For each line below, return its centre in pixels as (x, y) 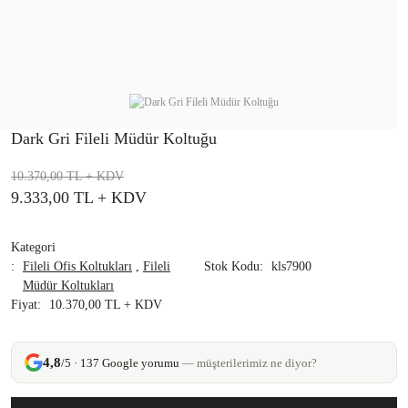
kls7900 (291, 266)
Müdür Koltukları (68, 285)
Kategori (33, 247)
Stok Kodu (232, 266)
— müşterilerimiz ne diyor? (250, 362)
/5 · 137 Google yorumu (122, 362)
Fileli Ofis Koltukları (77, 266)
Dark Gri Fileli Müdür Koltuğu (114, 138)
